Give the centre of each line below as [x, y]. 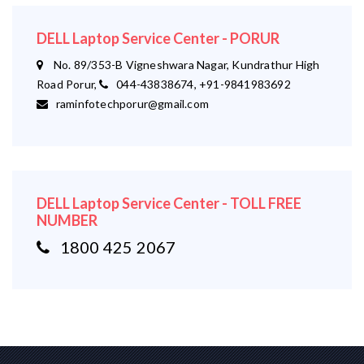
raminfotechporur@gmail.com [129, 103]
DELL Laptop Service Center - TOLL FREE [169, 203]
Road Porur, [68, 84]
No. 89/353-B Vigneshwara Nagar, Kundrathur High [182, 64]
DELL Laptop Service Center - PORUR [158, 38]
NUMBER [67, 220]
